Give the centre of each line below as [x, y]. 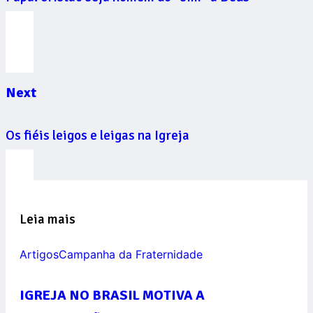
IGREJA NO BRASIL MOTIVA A [112, 296]
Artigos [39, 255]
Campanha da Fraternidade [131, 255]
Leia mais [48, 220]
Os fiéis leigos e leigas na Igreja [97, 136]
